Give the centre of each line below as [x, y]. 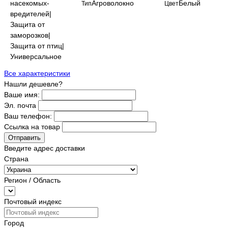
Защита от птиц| [37, 46]
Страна [16, 159]
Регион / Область [32, 180]
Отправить [24, 138]
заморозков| [30, 35]
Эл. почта [20, 106]
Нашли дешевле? [33, 84]
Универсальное [36, 57]
